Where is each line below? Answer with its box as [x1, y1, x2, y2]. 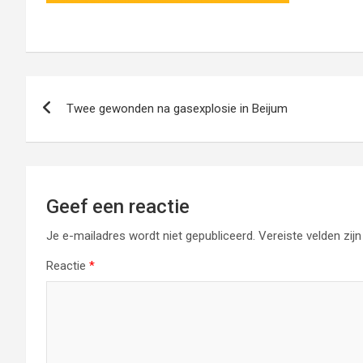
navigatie [25, 109, 130, 140]
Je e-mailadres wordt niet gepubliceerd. [46, 228, 255, 243]
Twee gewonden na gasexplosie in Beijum [66, 100, 288, 116]
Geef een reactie [46, 194, 190, 218]
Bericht [25, 75, 109, 107]
